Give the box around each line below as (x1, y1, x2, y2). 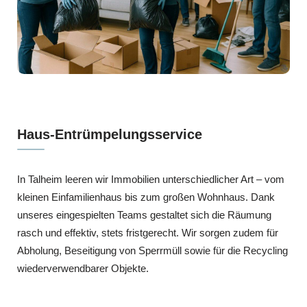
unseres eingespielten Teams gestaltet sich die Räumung (17, 209, 271, 221)
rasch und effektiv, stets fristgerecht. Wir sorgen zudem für (17, 227, 278, 239)
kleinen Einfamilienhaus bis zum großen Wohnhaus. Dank (17, 191, 275, 204)
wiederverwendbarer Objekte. (17, 262, 149, 275)
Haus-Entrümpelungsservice (17, 127, 202, 143)
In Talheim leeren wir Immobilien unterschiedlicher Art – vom (17, 173, 284, 186)
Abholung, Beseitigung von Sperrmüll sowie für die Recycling (17, 245, 288, 257)
